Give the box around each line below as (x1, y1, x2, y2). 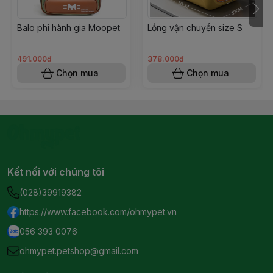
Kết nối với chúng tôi (7, 166, 104, 178)
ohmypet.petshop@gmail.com (19, 246, 138, 256)
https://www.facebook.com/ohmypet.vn (19, 207, 177, 217)
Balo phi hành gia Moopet (17, 23, 120, 33)
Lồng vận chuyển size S (147, 23, 243, 33)
